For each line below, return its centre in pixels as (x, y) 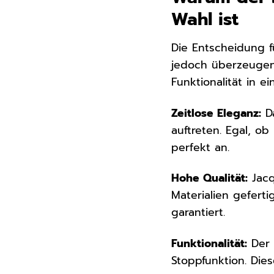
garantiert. (198, 213)
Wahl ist (205, 19)
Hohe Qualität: (210, 178)
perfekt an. (201, 147)
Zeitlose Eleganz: (217, 113)
